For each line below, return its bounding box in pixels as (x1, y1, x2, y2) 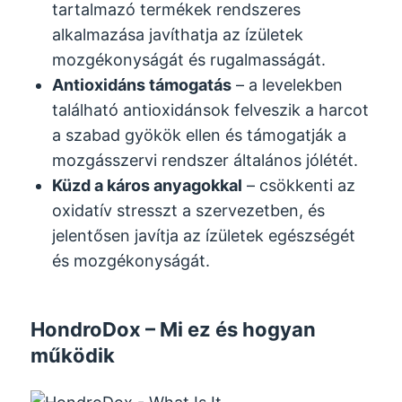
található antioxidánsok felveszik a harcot (52, 100, 370, 119)
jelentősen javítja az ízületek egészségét (52, 225, 356, 245)
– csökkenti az (242, 175, 356, 195)
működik (31, 343, 116, 367)
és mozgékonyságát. (52, 250, 211, 270)
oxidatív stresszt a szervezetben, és (52, 200, 326, 220)
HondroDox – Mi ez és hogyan (31, 317, 317, 341)
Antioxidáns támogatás (52, 74, 232, 94)
